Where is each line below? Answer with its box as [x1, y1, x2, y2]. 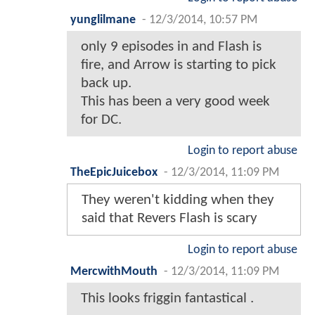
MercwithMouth [70, 265, 157, 278]
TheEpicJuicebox [70, 166, 157, 179]
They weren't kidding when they [82, 192, 274, 207]
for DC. [81, 112, 122, 127]
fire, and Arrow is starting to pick [81, 57, 276, 72]
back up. [81, 75, 131, 91]
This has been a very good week [81, 94, 270, 109]
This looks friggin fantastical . [81, 290, 254, 306]
